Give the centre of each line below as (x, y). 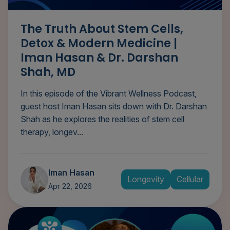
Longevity (146, 179)
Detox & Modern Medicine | (99, 43)
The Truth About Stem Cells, (102, 29)
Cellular (190, 179)
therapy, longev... (52, 132)
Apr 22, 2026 (70, 186)
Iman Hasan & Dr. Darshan (99, 57)
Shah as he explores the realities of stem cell (102, 119)
